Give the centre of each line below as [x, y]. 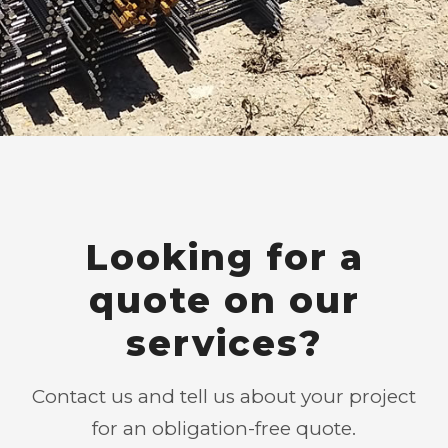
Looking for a [224, 257]
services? [224, 343]
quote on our [224, 300]
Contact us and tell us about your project [224, 396]
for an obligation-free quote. [224, 428]
